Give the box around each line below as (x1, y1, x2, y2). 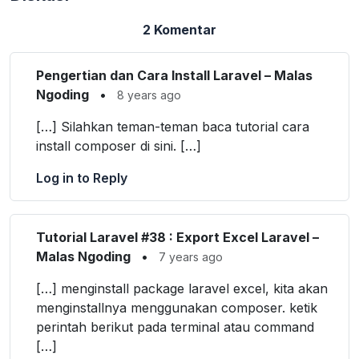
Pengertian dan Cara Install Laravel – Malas (36, 67, 313, 84)
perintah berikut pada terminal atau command (36, 319, 314, 336)
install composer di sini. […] (36, 138, 201, 155)
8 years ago (117, 88, 181, 103)
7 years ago (159, 250, 223, 264)
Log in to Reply (36, 170, 127, 187)
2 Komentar (143, 22, 216, 38)
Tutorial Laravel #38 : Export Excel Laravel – (36, 229, 319, 246)
